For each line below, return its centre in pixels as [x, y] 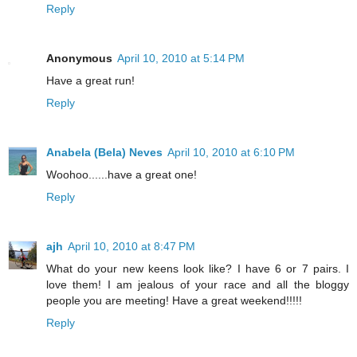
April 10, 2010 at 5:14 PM [181, 58]
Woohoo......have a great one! [122, 174]
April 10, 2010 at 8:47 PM [131, 246]
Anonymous [79, 58]
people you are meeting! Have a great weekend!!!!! [174, 300]
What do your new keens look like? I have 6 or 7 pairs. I [198, 268]
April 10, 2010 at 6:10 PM [231, 152]
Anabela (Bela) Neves [104, 152]
